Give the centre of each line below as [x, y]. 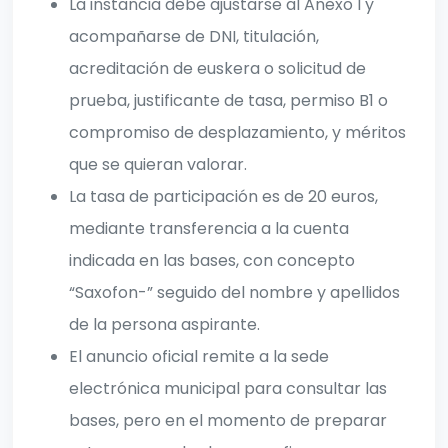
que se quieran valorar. [158, 165]
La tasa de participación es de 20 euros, [223, 197]
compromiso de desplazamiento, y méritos [237, 133]
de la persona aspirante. [164, 325]
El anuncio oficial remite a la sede [199, 357]
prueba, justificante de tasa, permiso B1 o [228, 101]
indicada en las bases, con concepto [212, 261]
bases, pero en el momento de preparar [228, 421]
